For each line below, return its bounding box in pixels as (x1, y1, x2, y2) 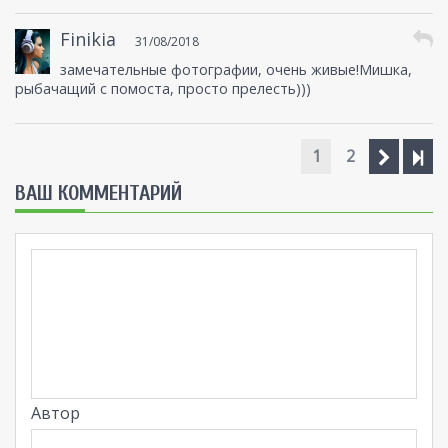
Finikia (59, 27, 116, 52)
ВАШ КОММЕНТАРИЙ (15, 181, 182, 206)
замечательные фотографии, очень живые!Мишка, (59, 60, 412, 80)
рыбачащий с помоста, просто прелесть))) (15, 79, 311, 99)
